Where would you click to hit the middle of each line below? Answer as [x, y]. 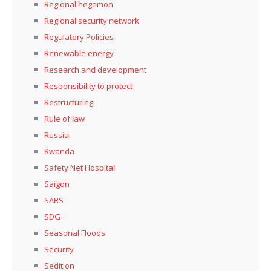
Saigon [57, 184]
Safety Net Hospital [80, 167]
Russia [57, 135]
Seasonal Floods [75, 233]
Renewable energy [79, 53]
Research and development [95, 69]
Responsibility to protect [88, 86]
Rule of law [64, 118]
